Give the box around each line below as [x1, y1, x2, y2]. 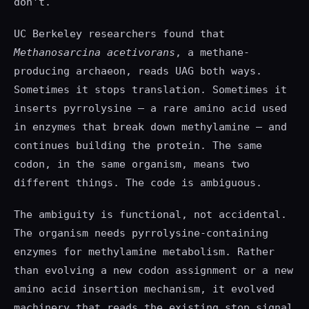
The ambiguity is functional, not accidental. [14, 208, 287, 221]
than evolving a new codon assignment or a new [14, 264, 293, 277]
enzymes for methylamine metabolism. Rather [14, 246, 275, 259]
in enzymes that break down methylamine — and [14, 121, 287, 134]
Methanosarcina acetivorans [14, 46, 175, 59]
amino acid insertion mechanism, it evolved [14, 283, 275, 296]
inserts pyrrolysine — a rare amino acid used [14, 102, 287, 115]
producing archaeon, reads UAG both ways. [14, 65, 262, 78]
